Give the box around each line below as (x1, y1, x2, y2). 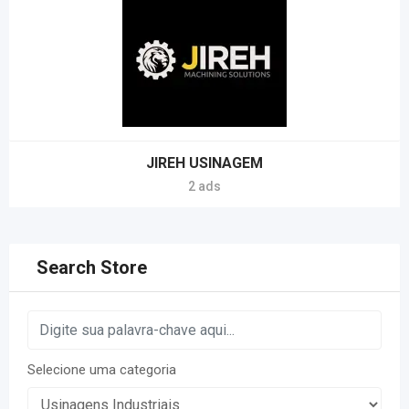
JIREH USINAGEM (146, 154, 263, 172)
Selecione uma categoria (27, 362, 176, 378)
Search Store (37, 257, 147, 278)
